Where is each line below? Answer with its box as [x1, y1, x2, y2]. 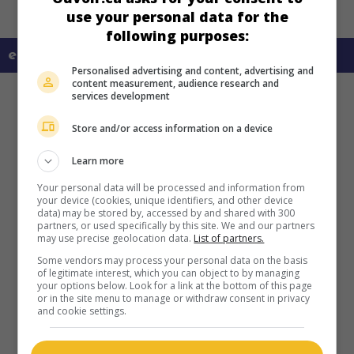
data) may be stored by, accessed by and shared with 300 [37, 206, 296, 220]
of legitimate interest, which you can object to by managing [37, 266, 300, 280]
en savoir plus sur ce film [8, 47, 194, 63]
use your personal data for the [66, 7, 288, 26]
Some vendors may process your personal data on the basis [37, 254, 308, 267]
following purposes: [105, 26, 249, 45]
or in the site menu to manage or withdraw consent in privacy [37, 292, 311, 305]
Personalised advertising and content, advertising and [72, 64, 314, 77]
